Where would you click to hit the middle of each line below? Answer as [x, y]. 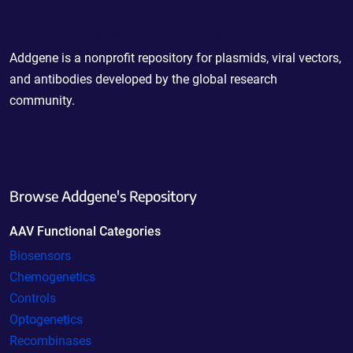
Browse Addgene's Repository [103, 195]
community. [42, 100]
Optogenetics [46, 319]
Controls [33, 298]
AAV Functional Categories [85, 231]
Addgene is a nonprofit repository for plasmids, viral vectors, [175, 58]
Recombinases [50, 340]
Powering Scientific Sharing [117, 30]
